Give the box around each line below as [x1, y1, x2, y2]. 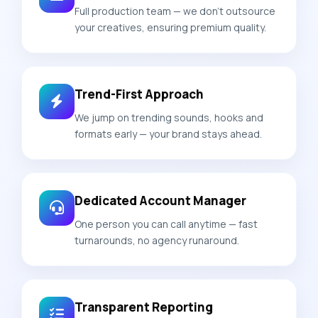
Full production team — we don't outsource [75, 4, 275, 18]
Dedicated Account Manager [75, 192, 246, 209]
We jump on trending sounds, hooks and [75, 110, 263, 124]
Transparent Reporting [75, 298, 213, 315]
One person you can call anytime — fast [75, 216, 258, 231]
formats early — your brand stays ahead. [75, 126, 262, 141]
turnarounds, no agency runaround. [75, 233, 239, 247]
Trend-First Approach [75, 85, 204, 102]
